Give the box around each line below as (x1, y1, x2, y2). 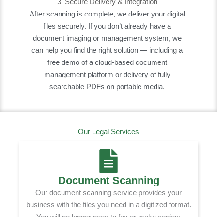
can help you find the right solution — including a (31, 46, 183, 55)
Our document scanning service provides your (35, 188, 182, 197)
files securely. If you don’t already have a (43, 22, 171, 31)
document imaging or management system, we (32, 34, 182, 43)
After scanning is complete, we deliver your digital (29, 10, 185, 18)
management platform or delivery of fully (44, 70, 170, 79)
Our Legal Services (78, 127, 139, 136)
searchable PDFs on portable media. (49, 82, 165, 91)
